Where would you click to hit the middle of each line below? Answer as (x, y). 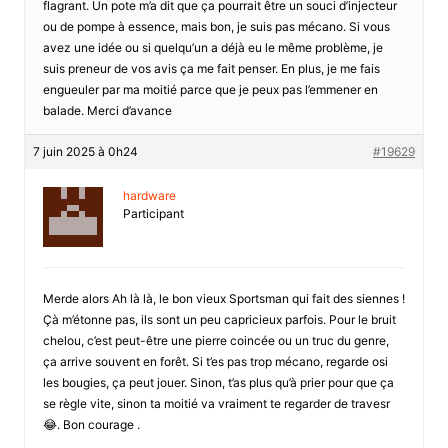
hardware (149, 195)
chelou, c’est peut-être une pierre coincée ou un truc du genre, (215, 340)
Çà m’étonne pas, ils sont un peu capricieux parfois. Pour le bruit (219, 319)
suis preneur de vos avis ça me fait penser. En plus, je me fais (211, 68)
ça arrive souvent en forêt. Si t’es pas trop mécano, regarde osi (215, 361)
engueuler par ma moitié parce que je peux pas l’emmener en (210, 89)
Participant (153, 213)
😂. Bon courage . (91, 424)
